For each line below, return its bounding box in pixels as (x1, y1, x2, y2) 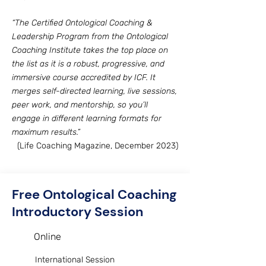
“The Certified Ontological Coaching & (12, 18, 152, 28)
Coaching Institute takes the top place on (12, 45, 168, 55)
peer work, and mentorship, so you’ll (12, 100, 148, 110)
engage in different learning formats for (12, 113, 161, 123)
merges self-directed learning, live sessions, (12, 86, 177, 96)
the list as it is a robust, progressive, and (12, 59, 164, 69)
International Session (35, 255, 115, 265)
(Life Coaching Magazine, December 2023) (17, 141, 178, 151)
